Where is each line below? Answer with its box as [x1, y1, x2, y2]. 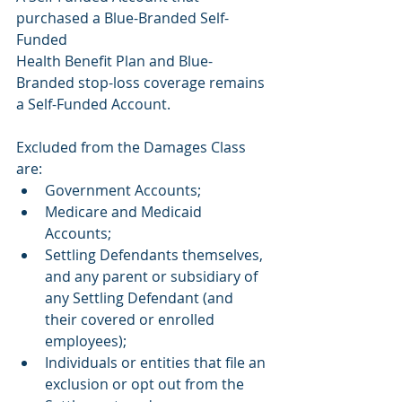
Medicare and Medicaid [45, 202, 205, 223]
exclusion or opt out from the [45, 374, 248, 395]
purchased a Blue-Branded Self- [16, 8, 229, 29]
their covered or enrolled [45, 310, 218, 330]
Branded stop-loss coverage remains [16, 73, 268, 93]
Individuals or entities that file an [45, 353, 269, 373]
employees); [45, 331, 127, 352]
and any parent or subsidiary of [45, 267, 261, 287]
